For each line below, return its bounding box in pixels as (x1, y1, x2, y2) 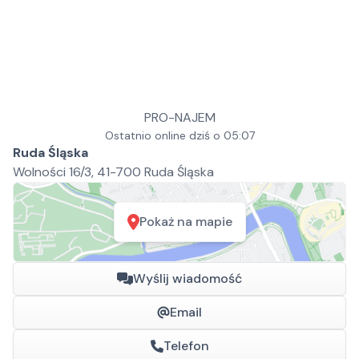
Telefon (163, 337, 209, 354)
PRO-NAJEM (143, 109, 216, 126)
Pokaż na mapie (139, 213, 232, 230)
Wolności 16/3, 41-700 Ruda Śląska (13, 163, 214, 180)
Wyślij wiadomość (133, 270, 242, 287)
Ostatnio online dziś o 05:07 (104, 128, 255, 143)
